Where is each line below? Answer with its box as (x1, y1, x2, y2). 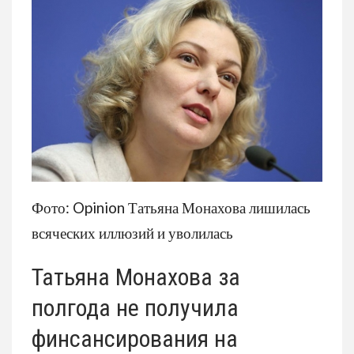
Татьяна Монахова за (32, 262, 240, 291)
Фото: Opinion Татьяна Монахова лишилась (32, 198, 311, 217)
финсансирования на (32, 324, 238, 352)
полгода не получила (32, 293, 239, 322)
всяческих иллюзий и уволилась (32, 223, 233, 242)
